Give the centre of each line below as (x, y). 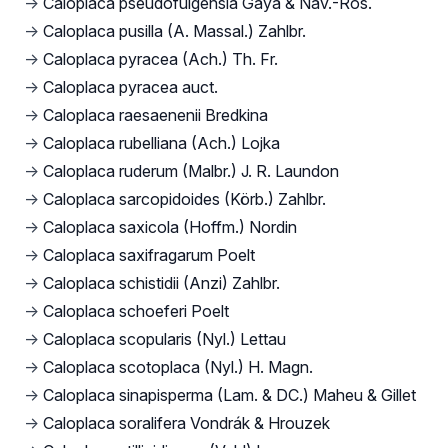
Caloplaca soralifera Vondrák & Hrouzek (186, 422)
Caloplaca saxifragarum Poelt (149, 254)
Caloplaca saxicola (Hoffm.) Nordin (170, 226)
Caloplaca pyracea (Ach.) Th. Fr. (160, 58)
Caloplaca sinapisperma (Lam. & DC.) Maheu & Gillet (229, 394)
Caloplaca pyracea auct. (130, 86)
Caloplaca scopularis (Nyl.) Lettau (164, 338)
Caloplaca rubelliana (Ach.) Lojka (161, 142)
